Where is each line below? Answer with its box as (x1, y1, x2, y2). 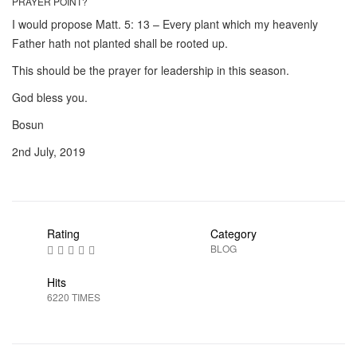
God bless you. (12, 88, 88, 105)
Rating (47, 225, 80, 241)
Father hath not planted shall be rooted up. (12, 34, 228, 51)
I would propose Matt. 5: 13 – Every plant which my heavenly (12, 15, 318, 32)
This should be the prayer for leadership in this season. (12, 61, 289, 78)
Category (210, 225, 257, 241)
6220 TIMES (47, 289, 100, 304)
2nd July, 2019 (12, 143, 85, 159)
